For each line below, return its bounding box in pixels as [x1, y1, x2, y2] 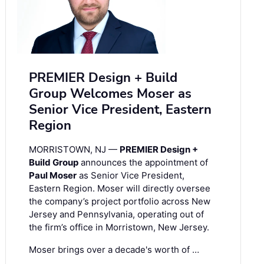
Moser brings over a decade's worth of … [29, 243, 199, 255]
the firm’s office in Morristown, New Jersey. [29, 221, 209, 233]
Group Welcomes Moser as [29, 84, 192, 103]
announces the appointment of [78, 156, 208, 168]
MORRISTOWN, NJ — [29, 143, 120, 155]
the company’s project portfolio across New [29, 195, 210, 207]
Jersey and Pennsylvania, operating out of [29, 208, 204, 220]
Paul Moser [29, 169, 77, 181]
